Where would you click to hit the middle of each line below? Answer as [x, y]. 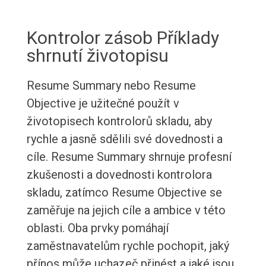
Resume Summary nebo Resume [111, 86]
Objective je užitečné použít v [103, 104]
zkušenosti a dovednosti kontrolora [119, 175]
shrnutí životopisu [97, 56]
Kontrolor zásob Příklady [123, 38]
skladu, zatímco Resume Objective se [124, 193]
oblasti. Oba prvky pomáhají [97, 228]
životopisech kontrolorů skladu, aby [119, 121]
